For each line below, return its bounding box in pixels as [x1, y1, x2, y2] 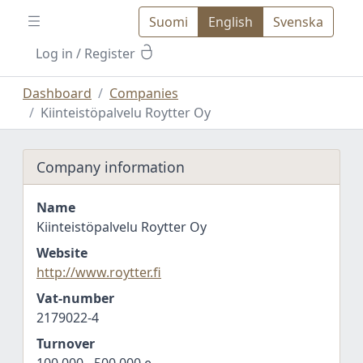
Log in [36, 45, 73, 62]
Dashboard [23, 84, 92, 102]
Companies [109, 84, 178, 102]
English [208, 13, 253, 31]
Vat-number [36, 289, 114, 307]
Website [36, 244, 88, 262]
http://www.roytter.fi [36, 263, 161, 281]
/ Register [73, 45, 139, 62]
